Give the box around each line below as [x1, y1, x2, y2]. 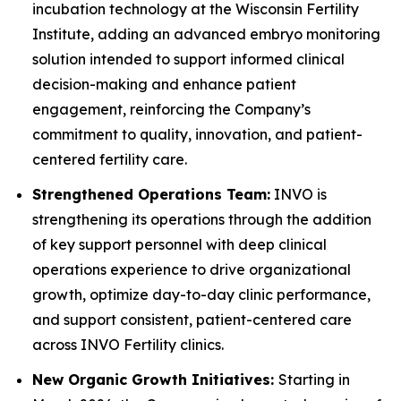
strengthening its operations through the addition [32, 209, 371, 228]
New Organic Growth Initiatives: [32, 370, 278, 388]
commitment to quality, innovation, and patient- [32, 125, 363, 144]
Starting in [278, 370, 350, 388]
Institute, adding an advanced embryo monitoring [32, 25, 380, 44]
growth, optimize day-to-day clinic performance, [32, 285, 371, 303]
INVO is [270, 184, 327, 203]
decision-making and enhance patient [32, 75, 296, 94]
